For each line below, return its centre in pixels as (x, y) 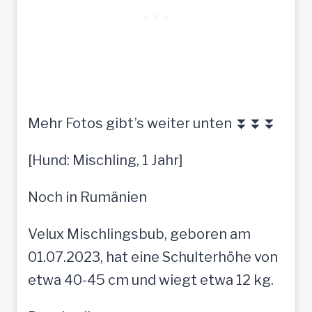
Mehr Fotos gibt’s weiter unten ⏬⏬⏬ (152, 123)
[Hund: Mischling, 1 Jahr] (106, 160)
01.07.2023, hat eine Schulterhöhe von (153, 257)
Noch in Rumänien (87, 197)
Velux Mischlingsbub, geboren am (139, 234)
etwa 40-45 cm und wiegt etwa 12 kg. (151, 280)
